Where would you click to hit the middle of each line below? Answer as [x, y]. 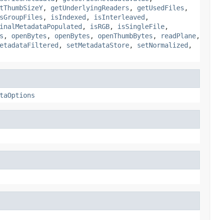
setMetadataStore [98, 45]
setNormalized [163, 45]
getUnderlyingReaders [90, 8]
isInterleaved [119, 17]
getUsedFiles [161, 8]
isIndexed [68, 17]
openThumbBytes [125, 36]
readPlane [178, 36]
